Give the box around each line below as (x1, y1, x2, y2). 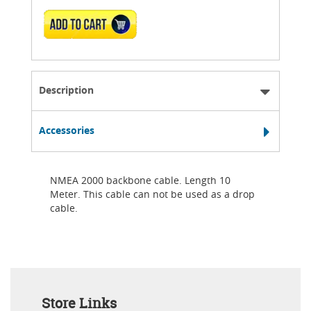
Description (39, 83, 94, 96)
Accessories (39, 123, 94, 137)
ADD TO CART (65, 22, 124, 35)
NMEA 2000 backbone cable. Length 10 (50, 173, 230, 187)
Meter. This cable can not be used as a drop (50, 187, 255, 201)
